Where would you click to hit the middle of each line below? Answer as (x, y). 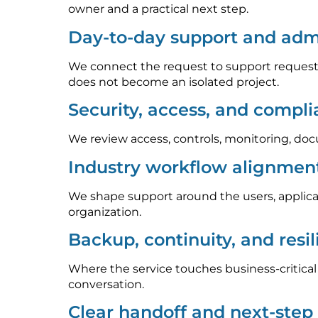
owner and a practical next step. (158, 9)
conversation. (106, 284)
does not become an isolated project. (174, 82)
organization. (105, 212)
